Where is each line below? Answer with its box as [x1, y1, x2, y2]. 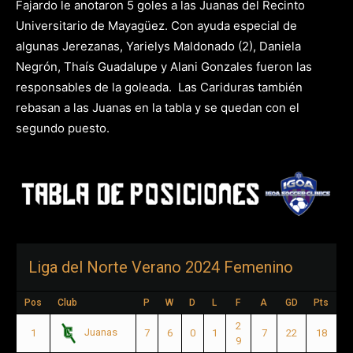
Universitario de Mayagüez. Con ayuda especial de [16, 18, 297, 33]
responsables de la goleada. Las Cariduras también [16, 80, 303, 95]
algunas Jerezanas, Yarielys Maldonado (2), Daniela [16, 39, 301, 54]
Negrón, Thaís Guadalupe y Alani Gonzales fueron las [16, 59, 312, 74]
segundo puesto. [16, 121, 110, 136]
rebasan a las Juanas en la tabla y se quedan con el [16, 100, 299, 115]
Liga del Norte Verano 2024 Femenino [28, 257, 293, 277]
